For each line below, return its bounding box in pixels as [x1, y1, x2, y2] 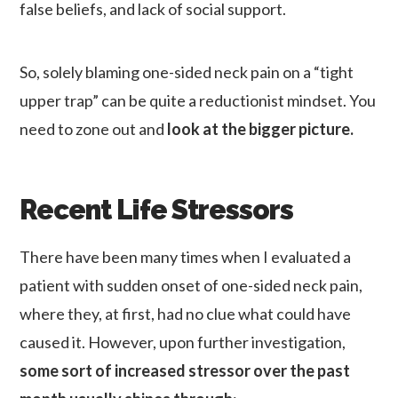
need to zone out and [20, 118, 168, 139]
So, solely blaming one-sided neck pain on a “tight [20, 61, 354, 82]
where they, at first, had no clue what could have [20, 304, 352, 324]
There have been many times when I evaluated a [20, 247, 352, 267]
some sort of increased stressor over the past [20, 361, 351, 381]
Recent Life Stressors [20, 193, 293, 226]
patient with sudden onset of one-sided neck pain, [20, 275, 363, 296]
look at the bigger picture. [167, 118, 354, 139]
